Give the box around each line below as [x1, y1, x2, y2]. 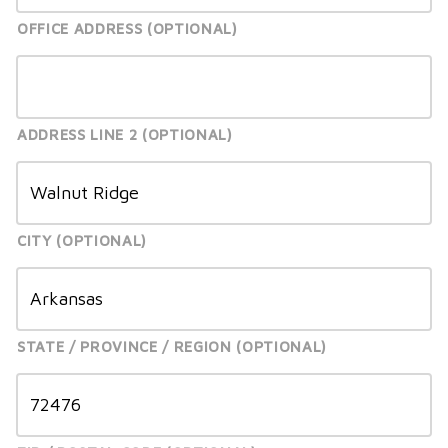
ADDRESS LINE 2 [17, 126, 138, 144]
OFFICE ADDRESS [17, 20, 143, 38]
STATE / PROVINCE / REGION [17, 338, 232, 356]
